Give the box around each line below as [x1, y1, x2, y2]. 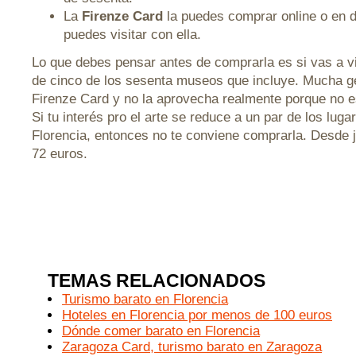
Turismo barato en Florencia [62, 292, 228, 307]
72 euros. [32, 146, 87, 161]
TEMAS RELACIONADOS [48, 270, 265, 291]
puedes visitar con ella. [64, 27, 201, 42]
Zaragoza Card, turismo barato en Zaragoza [62, 339, 322, 354]
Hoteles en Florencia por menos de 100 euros [62, 308, 332, 323]
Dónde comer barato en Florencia [62, 323, 260, 339]
